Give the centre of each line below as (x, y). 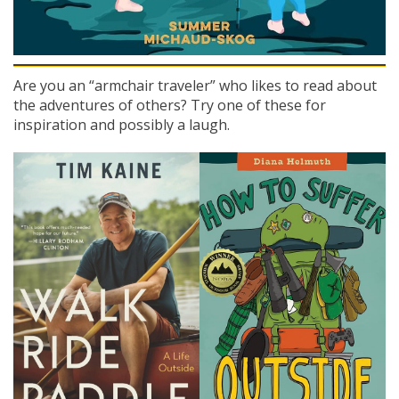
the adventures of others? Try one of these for (170, 105)
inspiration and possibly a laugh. (122, 124)
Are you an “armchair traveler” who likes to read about (195, 85)
